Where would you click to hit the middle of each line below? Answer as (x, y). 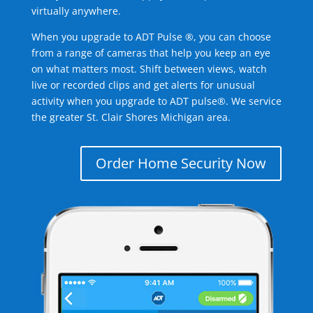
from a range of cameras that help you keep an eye (151, 53)
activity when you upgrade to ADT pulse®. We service (156, 101)
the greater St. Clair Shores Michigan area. (131, 117)
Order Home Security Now (181, 163)
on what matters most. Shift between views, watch (149, 69)
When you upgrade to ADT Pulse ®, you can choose (151, 37)
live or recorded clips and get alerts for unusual (143, 85)
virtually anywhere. (76, 11)
